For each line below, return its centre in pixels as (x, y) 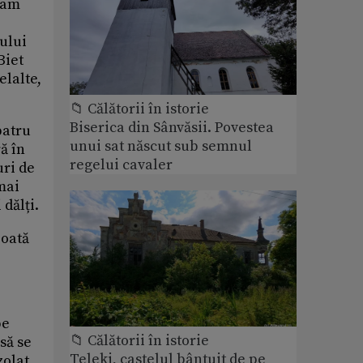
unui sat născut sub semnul (161, 146)
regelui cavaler (121, 164)
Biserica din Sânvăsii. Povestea (172, 127)
